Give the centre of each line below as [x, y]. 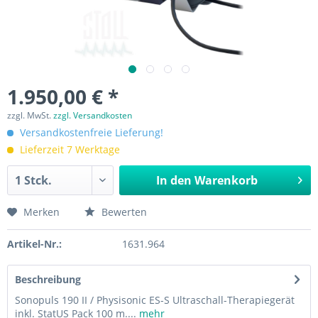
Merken [42, 212]
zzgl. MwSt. [30, 115]
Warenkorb [226, 180]
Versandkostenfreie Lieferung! [90, 132]
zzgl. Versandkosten [93, 115]
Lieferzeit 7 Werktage [68, 149]
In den [174, 180]
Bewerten [123, 212]
